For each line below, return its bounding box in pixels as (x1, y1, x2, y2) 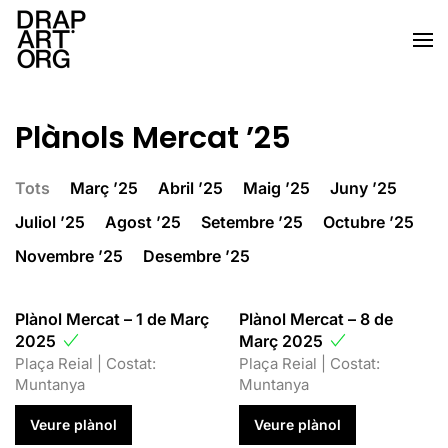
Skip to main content (45, 47, 200, 67)
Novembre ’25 (15, 246, 123, 266)
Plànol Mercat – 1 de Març (15, 309, 209, 329)
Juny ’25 (330, 178, 397, 198)
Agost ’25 (105, 212, 181, 232)
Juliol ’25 (15, 212, 85, 232)
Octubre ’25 (323, 212, 414, 232)
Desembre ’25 (143, 246, 250, 266)
